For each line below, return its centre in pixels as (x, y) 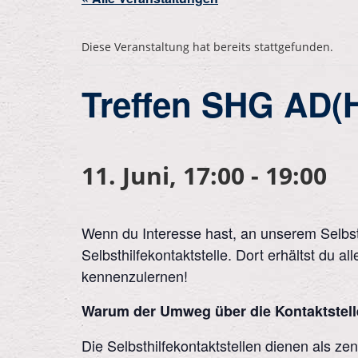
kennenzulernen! (135, 276)
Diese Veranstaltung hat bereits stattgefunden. (207, 47)
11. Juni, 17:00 (163, 175)
